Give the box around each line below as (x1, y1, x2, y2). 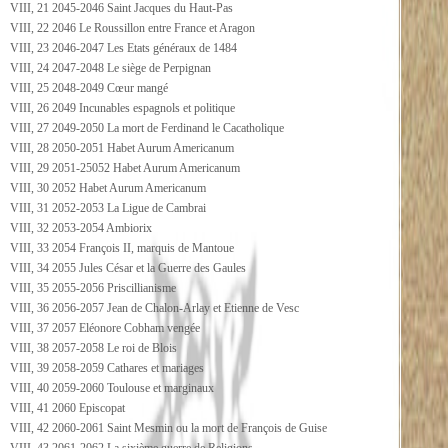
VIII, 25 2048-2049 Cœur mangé (10, 81, 168, 95)
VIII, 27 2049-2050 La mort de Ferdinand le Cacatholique (10, 121, 284, 135)
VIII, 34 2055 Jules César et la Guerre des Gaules (10, 261, 246, 275)
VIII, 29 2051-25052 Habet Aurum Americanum (10, 161, 240, 175)
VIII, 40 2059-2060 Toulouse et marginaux (10, 381, 214, 395)
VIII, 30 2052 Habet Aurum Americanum (10, 181, 206, 195)
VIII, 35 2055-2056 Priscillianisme (10, 281, 176, 295)
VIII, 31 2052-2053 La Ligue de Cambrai (10, 201, 206, 215)
